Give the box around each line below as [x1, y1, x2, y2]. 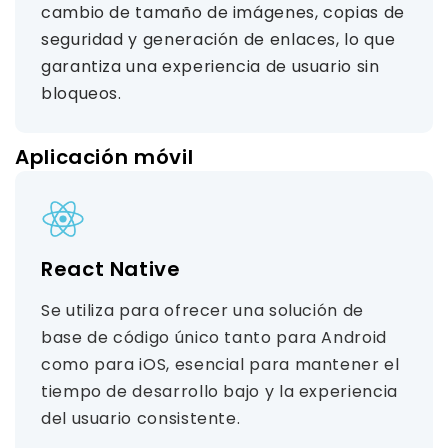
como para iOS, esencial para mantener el [41, 353, 400, 376]
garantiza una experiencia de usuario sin [41, 55, 380, 78]
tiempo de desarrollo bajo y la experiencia [41, 380, 398, 403]
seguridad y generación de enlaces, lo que [41, 28, 396, 51]
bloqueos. [41, 82, 122, 105]
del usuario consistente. [41, 407, 241, 430]
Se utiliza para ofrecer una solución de [41, 299, 364, 322]
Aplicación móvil [15, 143, 194, 171]
